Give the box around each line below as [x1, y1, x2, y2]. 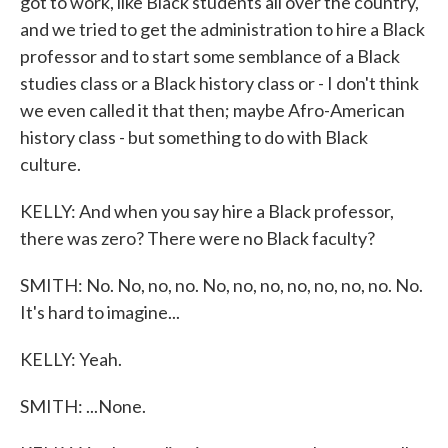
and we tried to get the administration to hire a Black [20, 18, 425, 40]
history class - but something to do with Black [20, 126, 368, 148]
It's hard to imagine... [20, 301, 180, 323]
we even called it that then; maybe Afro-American [20, 99, 405, 121]
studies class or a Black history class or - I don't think [20, 72, 419, 94]
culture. [20, 153, 81, 175]
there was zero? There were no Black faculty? [20, 227, 375, 249]
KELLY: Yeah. [20, 348, 122, 370]
